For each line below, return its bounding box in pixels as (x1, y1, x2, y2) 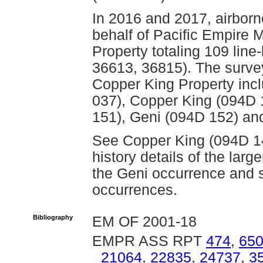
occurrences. (92, 182, 177, 198)
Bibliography (33, 214, 73, 221)
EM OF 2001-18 (92, 214, 197, 230)
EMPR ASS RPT (92, 233, 206, 249)
